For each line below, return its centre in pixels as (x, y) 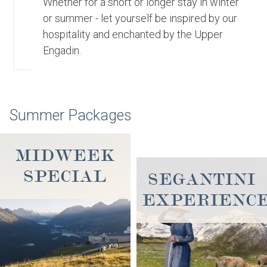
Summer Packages (71, 115)
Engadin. (62, 50)
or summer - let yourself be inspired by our (140, 18)
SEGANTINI (202, 179)
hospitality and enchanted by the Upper (133, 34)
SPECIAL (65, 176)
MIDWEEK (65, 156)
